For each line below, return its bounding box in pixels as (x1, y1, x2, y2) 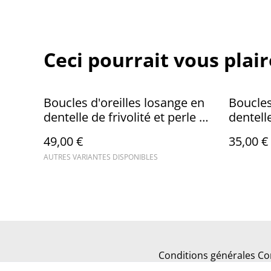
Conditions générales (158, 249, 255, 262)
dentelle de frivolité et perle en (44, 108, 213, 125)
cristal (44, 123, 77, 140)
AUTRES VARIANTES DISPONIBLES (44, 151, 158, 162)
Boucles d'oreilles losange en (44, 94, 204, 111)
